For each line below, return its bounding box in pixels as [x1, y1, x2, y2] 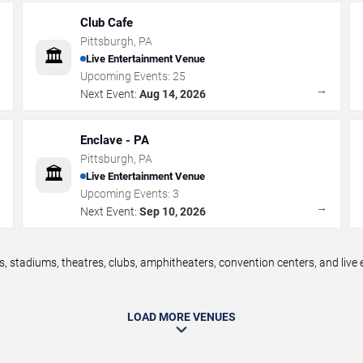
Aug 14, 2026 [139, 87, 207, 100]
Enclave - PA [80, 132, 150, 147]
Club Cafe [80, 15, 134, 30]
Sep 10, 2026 [139, 204, 207, 218]
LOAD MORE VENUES [127, 310, 236, 323]
